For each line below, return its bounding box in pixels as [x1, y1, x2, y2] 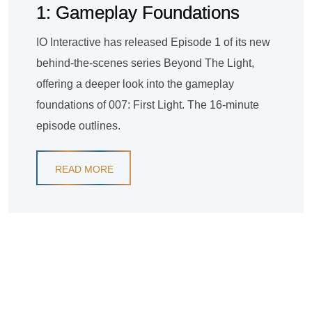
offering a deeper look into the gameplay [36, 78, 234, 91]
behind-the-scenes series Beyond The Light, [36, 57, 254, 70]
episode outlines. [36, 120, 120, 132]
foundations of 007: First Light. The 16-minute [36, 99, 259, 111]
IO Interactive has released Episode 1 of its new [36, 36, 270, 49]
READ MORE [55, 164, 114, 175]
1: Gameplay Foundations [36, 2, 240, 24]
